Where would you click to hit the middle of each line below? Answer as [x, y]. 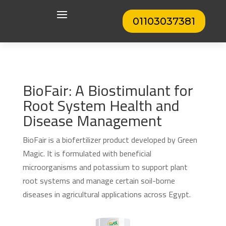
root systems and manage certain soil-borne [99, 181]
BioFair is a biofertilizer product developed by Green [110, 140]
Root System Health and [101, 105]
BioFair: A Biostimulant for [108, 90]
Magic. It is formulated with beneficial [87, 153]
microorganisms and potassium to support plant [105, 167]
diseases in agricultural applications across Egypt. [106, 194]
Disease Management [92, 121]
